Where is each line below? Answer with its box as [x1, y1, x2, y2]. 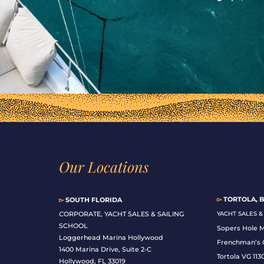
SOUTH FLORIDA [63, 196, 122, 204]
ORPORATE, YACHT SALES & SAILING [63, 210, 184, 219]
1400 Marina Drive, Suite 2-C [58, 245, 151, 254]
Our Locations [58, 157, 149, 177]
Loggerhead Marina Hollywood [58, 233, 163, 242]
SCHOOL [58, 222, 88, 230]
